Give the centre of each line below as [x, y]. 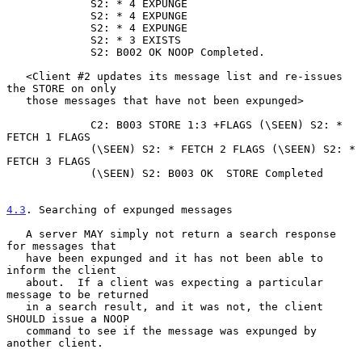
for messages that [61, 246]
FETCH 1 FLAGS [48, 137]
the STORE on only [61, 88]
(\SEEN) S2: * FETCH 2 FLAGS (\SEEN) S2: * [48, 149]
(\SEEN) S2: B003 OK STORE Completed [48, 173]
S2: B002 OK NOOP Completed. [48, 52]
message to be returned [78, 294]
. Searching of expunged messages [129, 209]
